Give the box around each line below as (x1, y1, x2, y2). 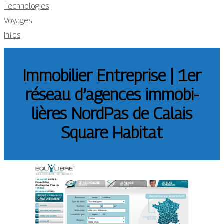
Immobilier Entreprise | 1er (22, 66, 201, 85)
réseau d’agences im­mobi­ (25, 85, 199, 104)
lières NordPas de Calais (31, 104, 192, 123)
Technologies (4, 1, 49, 11)
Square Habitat (61, 123, 163, 142)
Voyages (4, 16, 32, 25)
